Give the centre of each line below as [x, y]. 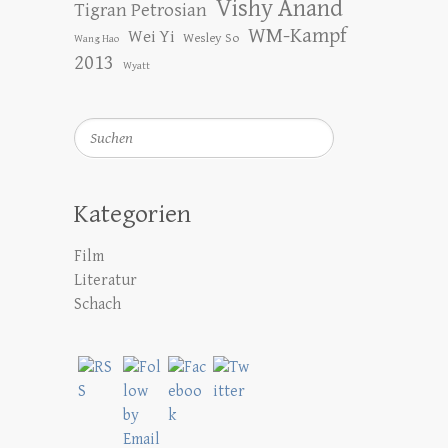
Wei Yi [151, 37]
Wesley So [211, 38]
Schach [97, 304]
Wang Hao [96, 39]
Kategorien [132, 214]
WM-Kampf [297, 36]
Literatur [105, 280]
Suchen [99, 129]
